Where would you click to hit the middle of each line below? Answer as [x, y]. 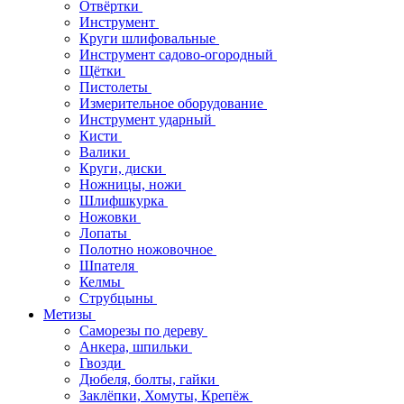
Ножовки [110, 217]
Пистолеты [115, 87]
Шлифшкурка [124, 201]
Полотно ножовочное [148, 249]
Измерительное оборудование [173, 103]
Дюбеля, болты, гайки [149, 379]
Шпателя [109, 266]
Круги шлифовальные [149, 38]
